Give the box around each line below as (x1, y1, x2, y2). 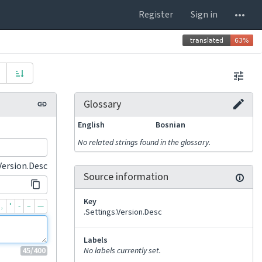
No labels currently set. (84, 245, 161, 257)
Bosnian (156, 119, 185, 131)
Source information (84, 170, 168, 184)
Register (139, 8, 173, 21)
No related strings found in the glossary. (78, 137, 211, 149)
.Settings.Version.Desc (84, 206, 162, 218)
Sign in (191, 8, 218, 21)
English (78, 119, 105, 131)
